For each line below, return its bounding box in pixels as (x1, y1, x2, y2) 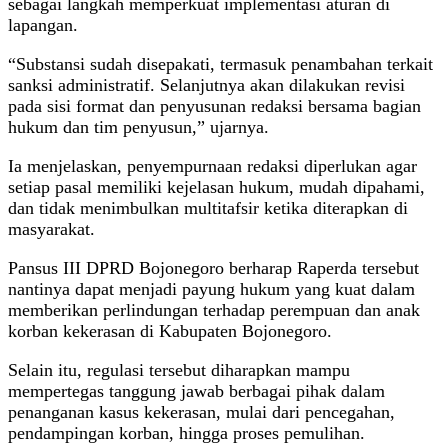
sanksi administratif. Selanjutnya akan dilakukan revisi (8, 75, 405, 96)
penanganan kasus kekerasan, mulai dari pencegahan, (8, 402, 395, 423)
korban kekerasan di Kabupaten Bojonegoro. (8, 321, 332, 342)
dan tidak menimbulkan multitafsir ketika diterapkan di (8, 198, 408, 219)
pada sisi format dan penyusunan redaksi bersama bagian (8, 96, 421, 117)
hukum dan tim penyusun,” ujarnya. (8, 117, 269, 138)
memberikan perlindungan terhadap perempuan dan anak (8, 300, 420, 321)
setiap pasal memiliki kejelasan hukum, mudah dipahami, (8, 177, 425, 198)
